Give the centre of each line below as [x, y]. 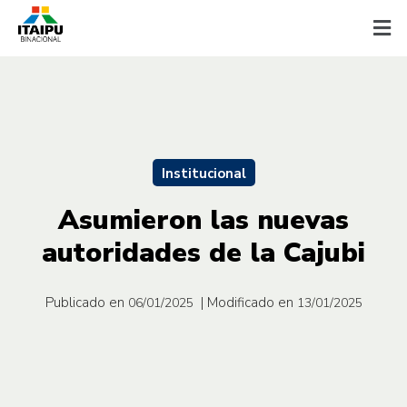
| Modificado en [247, 302]
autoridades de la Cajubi [203, 253]
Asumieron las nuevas [203, 220]
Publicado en [84, 302]
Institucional [203, 173]
